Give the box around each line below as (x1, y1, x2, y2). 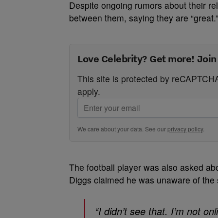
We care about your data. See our (77, 125, 167, 133)
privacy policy (167, 125, 203, 133)
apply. (77, 85, 100, 97)
